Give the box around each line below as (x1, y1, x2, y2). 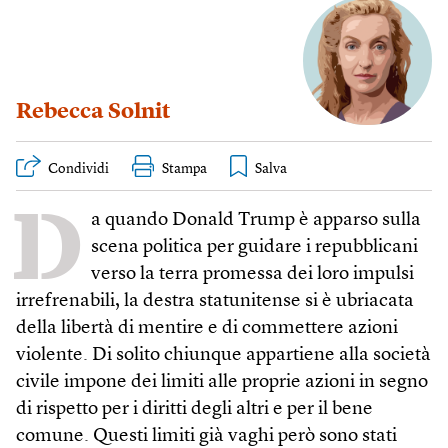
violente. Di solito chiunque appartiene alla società (16, 345, 431, 365)
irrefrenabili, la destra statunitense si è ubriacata (16, 291, 414, 311)
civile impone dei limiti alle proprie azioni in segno (16, 372, 428, 392)
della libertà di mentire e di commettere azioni (16, 318, 398, 338)
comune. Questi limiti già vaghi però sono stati (16, 426, 397, 446)
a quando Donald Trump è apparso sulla (91, 210, 421, 230)
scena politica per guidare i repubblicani (91, 237, 418, 257)
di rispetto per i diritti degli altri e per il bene (16, 399, 373, 419)
